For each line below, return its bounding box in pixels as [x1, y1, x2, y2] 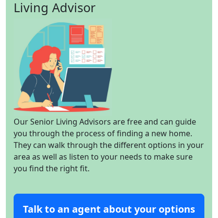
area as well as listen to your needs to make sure [14, 151, 193, 162]
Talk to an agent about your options [23, 202, 195, 216]
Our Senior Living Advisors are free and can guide [14, 116, 196, 127]
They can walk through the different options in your [14, 139, 204, 150]
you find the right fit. [14, 163, 90, 174]
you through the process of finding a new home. [14, 127, 192, 139]
